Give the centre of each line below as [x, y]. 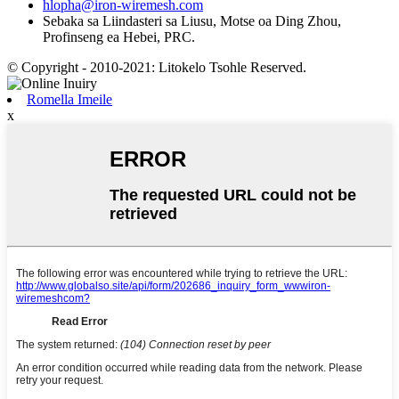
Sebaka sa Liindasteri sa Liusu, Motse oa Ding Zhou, [192, 21]
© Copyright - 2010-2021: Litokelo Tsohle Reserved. [157, 68]
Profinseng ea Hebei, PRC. [119, 37]
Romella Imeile [69, 100]
